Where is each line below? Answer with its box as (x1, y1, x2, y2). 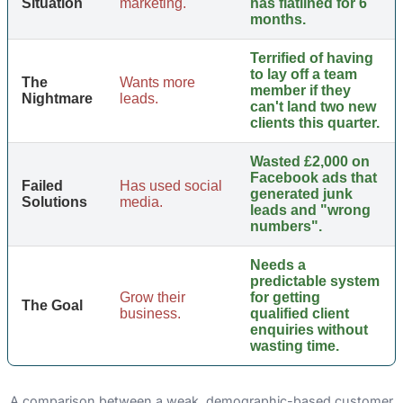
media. (120, 194, 163, 210)
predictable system (250, 273, 380, 290)
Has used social (120, 178, 222, 194)
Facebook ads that (250, 170, 377, 186)
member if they (250, 83, 351, 99)
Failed (22, 178, 63, 194)
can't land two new (250, 99, 376, 115)
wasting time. (250, 338, 339, 354)
